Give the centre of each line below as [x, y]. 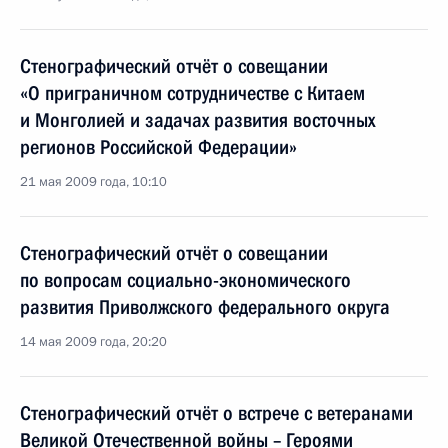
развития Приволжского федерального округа [205, 307]
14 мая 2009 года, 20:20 [93, 342]
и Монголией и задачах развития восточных [197, 120]
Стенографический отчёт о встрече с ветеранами [216, 413]
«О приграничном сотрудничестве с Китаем [192, 93]
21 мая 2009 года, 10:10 [93, 182]
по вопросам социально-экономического [185, 280]
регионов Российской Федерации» [158, 147]
